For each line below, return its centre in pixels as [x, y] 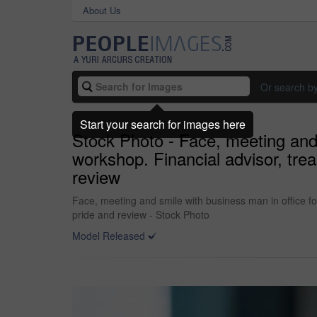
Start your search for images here [163, 124]
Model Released [109, 236]
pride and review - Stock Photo [141, 214]
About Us [102, 10]
